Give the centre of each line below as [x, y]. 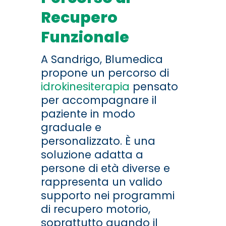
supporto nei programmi [107, 195]
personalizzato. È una [98, 141]
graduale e [71, 127]
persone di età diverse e [105, 168]
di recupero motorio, [95, 209]
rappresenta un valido [101, 182]
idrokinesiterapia [85, 86]
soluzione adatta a [92, 154]
